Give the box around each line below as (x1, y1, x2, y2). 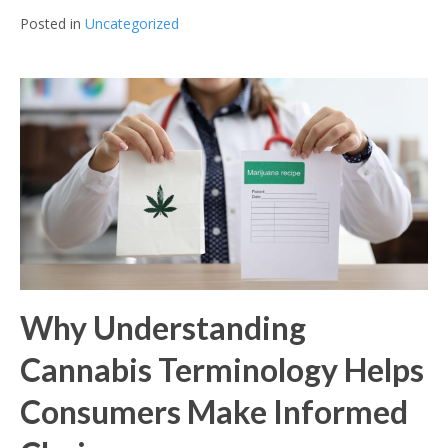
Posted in (20, 13, 85, 33)
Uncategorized (85, 13, 179, 33)
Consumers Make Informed (20, 392, 408, 432)
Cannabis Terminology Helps (20, 350, 424, 390)
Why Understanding (20, 308, 306, 348)
